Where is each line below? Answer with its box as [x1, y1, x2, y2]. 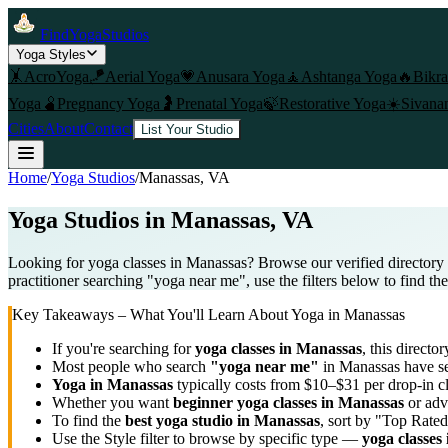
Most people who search [52, 357, 210, 375]
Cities [8, 120, 44, 137]
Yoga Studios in [8, 206, 171, 233]
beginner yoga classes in [173, 393, 338, 411]
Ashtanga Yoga [301, 68, 397, 85]
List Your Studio [141, 122, 233, 137]
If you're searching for [52, 339, 195, 357]
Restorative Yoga [279, 95, 386, 112]
